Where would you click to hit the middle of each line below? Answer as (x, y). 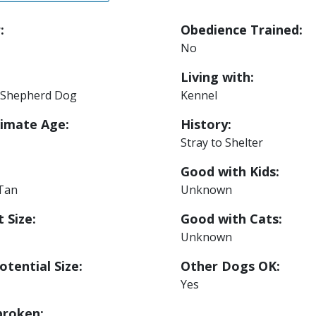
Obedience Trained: (242, 30)
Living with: (218, 77)
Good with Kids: (230, 172)
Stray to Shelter (222, 143)
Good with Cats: (232, 219)
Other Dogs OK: (231, 266)
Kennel (199, 96)
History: (206, 124)
